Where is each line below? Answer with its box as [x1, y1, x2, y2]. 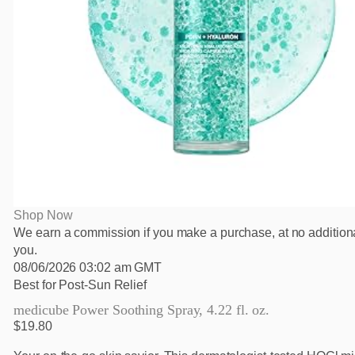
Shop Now [13, 208, 73, 223]
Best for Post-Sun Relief [13, 278, 147, 292]
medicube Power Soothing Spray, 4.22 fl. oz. [13, 302, 270, 319]
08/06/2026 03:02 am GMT [13, 261, 162, 275]
